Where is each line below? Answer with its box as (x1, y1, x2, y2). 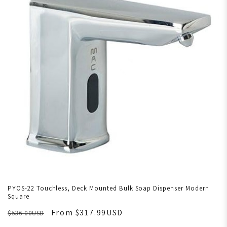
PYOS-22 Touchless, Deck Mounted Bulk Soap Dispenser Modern (8, 184, 209, 193)
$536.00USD (8, 209, 45, 218)
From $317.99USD (51, 207, 123, 218)
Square (8, 192, 29, 201)
